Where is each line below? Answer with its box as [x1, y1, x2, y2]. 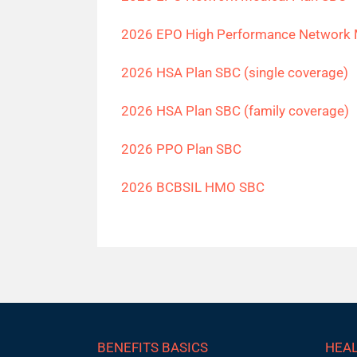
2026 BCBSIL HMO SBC [120, 179, 265, 195]
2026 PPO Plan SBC [120, 141, 241, 157]
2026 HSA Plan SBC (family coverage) [120, 103, 349, 119]
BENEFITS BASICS [96, 339, 208, 355]
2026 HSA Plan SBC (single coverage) [120, 65, 348, 80]
